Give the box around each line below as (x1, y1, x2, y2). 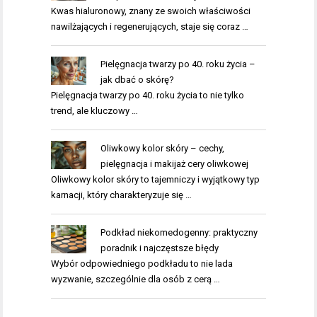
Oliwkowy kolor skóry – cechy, (100, 143, 224, 154)
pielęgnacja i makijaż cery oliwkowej (100, 158, 248, 170)
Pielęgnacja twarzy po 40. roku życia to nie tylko (51, 90, 244, 101)
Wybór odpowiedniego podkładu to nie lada (51, 258, 233, 270)
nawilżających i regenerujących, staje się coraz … (51, 21, 248, 33)
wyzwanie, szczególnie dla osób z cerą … (51, 274, 220, 285)
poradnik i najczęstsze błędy (100, 243, 219, 254)
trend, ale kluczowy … (51, 105, 138, 117)
